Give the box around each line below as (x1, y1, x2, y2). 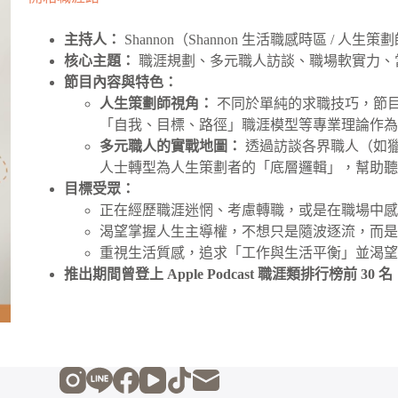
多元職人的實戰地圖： (99, 139, 243, 155)
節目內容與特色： (64, 75, 179, 91)
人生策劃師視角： (99, 96, 214, 112)
